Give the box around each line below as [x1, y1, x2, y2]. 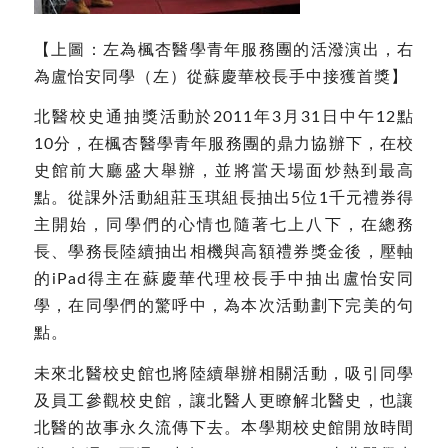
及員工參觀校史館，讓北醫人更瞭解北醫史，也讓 [33, 392, 415, 409]
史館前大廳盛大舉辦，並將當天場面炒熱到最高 [33, 163, 415, 180]
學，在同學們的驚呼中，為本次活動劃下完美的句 [33, 298, 415, 315]
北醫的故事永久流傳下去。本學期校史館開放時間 [33, 419, 415, 436]
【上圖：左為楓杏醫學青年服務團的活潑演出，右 [33, 41, 415, 58]
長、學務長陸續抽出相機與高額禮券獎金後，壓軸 [33, 244, 415, 261]
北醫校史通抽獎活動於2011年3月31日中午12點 [33, 109, 415, 126]
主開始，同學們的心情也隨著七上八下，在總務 [33, 217, 415, 234]
